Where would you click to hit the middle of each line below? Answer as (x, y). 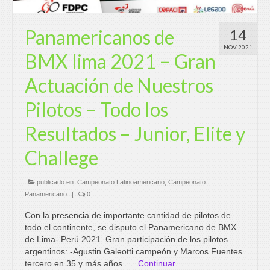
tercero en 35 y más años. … (81, 264)
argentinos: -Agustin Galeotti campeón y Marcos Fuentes (133, 252)
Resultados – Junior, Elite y (135, 134)
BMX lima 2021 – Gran (120, 61)
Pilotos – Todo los (96, 110)
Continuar (157, 264)
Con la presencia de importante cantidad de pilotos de (128, 215)
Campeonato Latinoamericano (121, 182)
